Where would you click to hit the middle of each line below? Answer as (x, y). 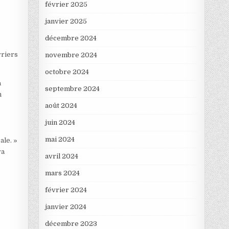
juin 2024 (60, 123)
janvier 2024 (65, 207)
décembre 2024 (71, 38)
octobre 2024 (67, 72)
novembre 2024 (71, 55)
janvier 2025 (66, 21)
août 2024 (61, 106)
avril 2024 (61, 156)
